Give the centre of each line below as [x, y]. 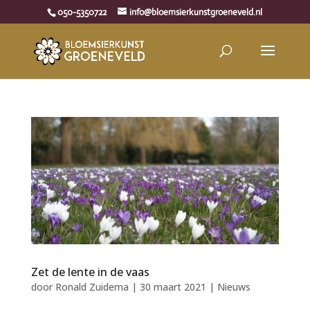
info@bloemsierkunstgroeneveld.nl [196, 12]
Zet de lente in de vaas [90, 272]
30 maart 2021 [173, 286]
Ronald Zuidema [92, 286]
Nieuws [234, 286]
